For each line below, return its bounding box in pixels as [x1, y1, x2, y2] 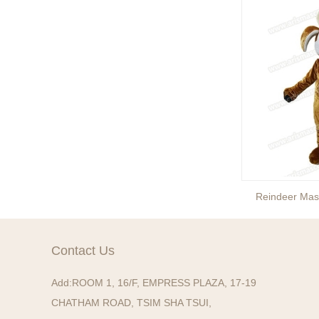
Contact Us [51, 244, 115, 258]
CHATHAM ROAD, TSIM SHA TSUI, [51, 297, 211, 308]
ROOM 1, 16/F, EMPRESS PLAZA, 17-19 [72, 277, 256, 288]
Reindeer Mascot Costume [31, 191, 152, 202]
